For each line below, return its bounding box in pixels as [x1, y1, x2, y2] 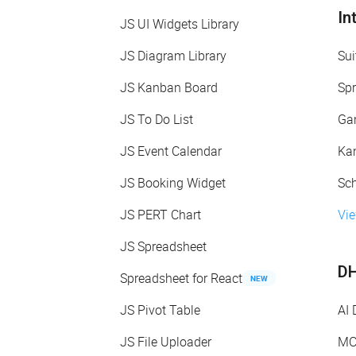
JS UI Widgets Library [120, 15, 239, 33]
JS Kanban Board [120, 79, 218, 97]
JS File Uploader [120, 333, 211, 351]
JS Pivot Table [120, 301, 200, 319]
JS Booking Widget [120, 174, 226, 192]
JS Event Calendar [120, 142, 222, 161]
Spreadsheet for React [120, 269, 242, 288]
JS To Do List [120, 110, 193, 129]
